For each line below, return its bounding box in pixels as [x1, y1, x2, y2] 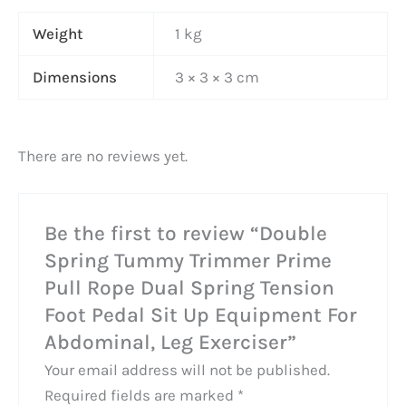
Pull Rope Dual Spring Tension [44, 275, 335, 300]
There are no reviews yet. [18, 146, 188, 165]
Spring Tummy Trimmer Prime [44, 247, 333, 273]
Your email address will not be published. [44, 361, 331, 380]
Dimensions [33, 67, 118, 86]
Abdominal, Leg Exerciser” [44, 329, 297, 354]
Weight [33, 24, 84, 43]
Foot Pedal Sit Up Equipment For [44, 302, 358, 327]
